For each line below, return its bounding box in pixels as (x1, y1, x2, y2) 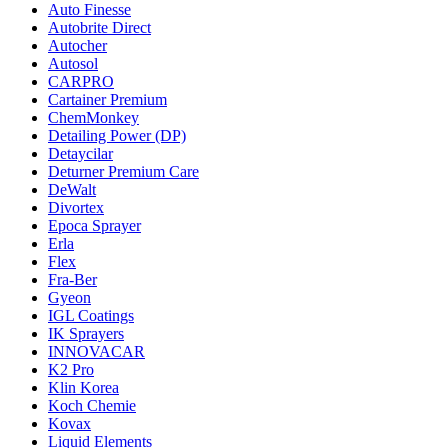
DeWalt (48, 180, 96, 198)
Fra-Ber (48, 270, 97, 288)
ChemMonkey (48, 108, 139, 126)
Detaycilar (48, 144, 113, 162)
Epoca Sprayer (48, 216, 141, 234)
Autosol (48, 54, 98, 72)
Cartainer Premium (48, 90, 167, 108)
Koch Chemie (48, 396, 136, 414)
